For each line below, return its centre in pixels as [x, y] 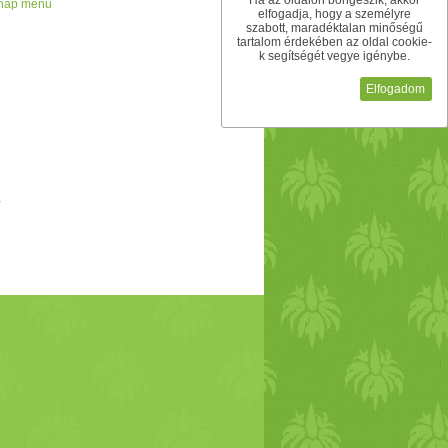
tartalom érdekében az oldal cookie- [334, 42]
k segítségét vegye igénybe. [334, 56]
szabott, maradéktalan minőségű [334, 28]
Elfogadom [396, 88]
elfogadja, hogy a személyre [334, 14]
